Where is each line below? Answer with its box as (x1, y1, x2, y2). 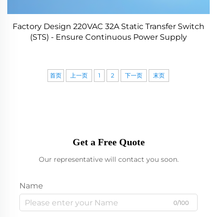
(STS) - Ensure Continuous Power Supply (30, 32, 187, 42)
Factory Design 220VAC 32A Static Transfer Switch (13, 22, 204, 31)
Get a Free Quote (72, 137, 145, 147)
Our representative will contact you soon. (38, 155, 179, 164)
